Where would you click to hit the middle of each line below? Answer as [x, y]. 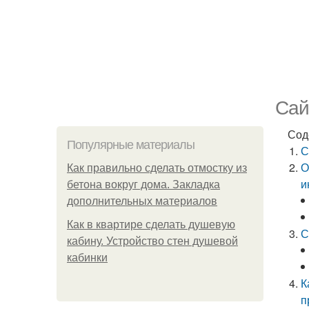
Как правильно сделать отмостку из [157, 168]
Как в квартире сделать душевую [151, 225]
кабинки [87, 258]
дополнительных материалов [142, 201]
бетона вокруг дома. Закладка [143, 185]
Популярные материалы [131, 145]
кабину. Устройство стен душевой [152, 241]
